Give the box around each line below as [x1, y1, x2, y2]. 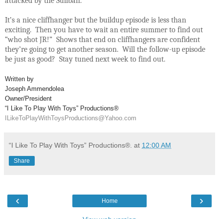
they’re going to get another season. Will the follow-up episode [5, 44, 205, 54]
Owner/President [5, 94, 52, 102]
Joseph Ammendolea [5, 85, 64, 92]
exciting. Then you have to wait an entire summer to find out [5, 25, 203, 34]
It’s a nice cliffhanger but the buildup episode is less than [5, 15, 186, 24]
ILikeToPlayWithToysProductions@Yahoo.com [5, 114, 136, 122]
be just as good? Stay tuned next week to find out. [5, 54, 165, 64]
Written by [5, 75, 34, 83]
